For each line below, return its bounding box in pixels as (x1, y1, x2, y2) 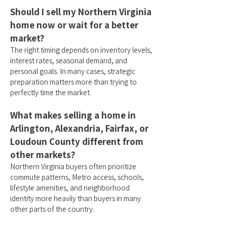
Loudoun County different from (10, 135, 143, 147)
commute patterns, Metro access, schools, (10, 172, 144, 182)
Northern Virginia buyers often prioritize (10, 162, 136, 171)
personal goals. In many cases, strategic (10, 66, 135, 76)
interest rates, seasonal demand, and (10, 56, 127, 65)
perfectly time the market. (10, 88, 91, 97)
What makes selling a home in (10, 109, 136, 121)
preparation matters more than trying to (10, 77, 137, 87)
